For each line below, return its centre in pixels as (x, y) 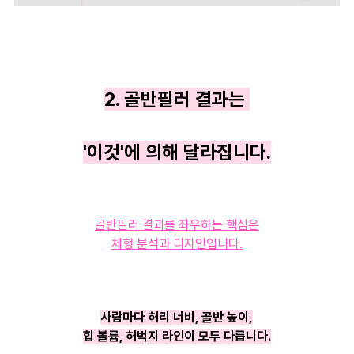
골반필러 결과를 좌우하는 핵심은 (177, 225)
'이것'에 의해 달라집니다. (177, 153)
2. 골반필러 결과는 (177, 100)
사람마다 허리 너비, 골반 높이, (177, 318)
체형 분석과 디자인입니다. (177, 244)
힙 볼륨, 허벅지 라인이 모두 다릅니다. (177, 337)
